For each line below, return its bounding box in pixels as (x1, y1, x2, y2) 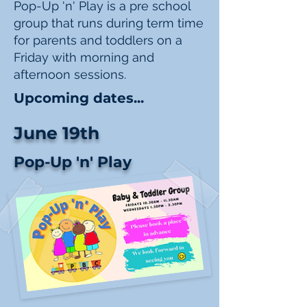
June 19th (14, 123, 99, 143)
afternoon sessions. (14, 67, 126, 82)
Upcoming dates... (14, 90, 144, 106)
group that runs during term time (14, 16, 204, 30)
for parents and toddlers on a (14, 33, 182, 47)
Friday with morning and (14, 50, 154, 64)
